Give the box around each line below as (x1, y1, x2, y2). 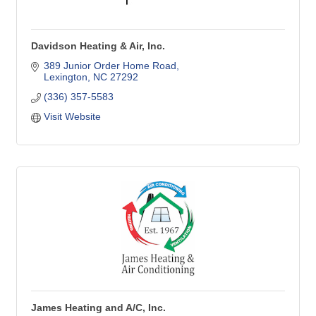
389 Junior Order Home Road (43, 60, 176, 71)
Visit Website (43, 111, 101, 122)
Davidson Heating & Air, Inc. (31, 41, 165, 51)
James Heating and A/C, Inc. (31, 303, 166, 313)
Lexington (43, 71, 87, 83)
